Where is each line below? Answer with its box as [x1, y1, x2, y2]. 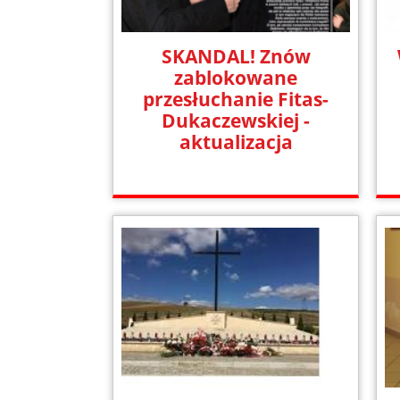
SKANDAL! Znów [161, 43, 311, 69]
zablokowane [174, 64, 298, 90]
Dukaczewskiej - [162, 107, 311, 133]
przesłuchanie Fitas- [143, 86, 329, 112]
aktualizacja [179, 129, 293, 154]
